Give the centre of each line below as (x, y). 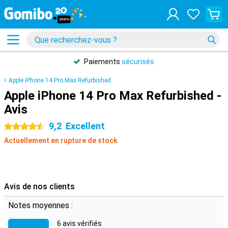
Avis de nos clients (39, 187)
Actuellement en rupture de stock (61, 140)
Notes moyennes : (40, 205)
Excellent (85, 126)
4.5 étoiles (21, 127)
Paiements (103, 62)
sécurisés (138, 62)
